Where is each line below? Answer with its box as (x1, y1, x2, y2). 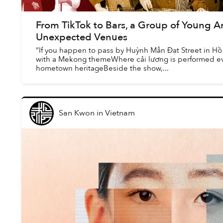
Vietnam (105, 108, 135, 119)
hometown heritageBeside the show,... (35, 63, 169, 73)
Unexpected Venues (35, 30, 127, 44)
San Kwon (58, 108, 95, 119)
